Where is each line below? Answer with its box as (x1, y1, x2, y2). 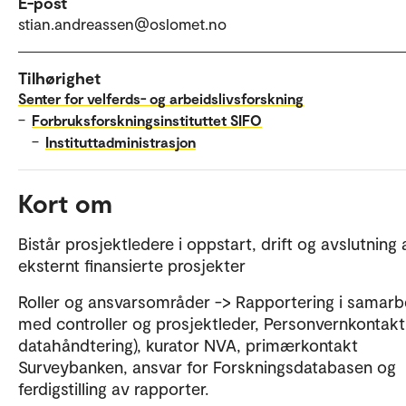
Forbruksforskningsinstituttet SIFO (32, 111, 262, 130)
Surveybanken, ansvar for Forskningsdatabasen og (18, 356, 396, 378)
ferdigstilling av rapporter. (18, 378, 208, 400)
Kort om (18, 188, 112, 219)
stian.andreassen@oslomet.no (18, 14, 227, 34)
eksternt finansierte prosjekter (18, 255, 246, 276)
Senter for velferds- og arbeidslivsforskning (18, 90, 304, 108)
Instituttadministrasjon (45, 133, 196, 151)
